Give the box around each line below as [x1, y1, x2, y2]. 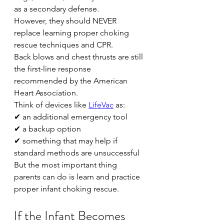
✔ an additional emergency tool [14, 112, 127, 121]
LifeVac [88, 100, 113, 109]
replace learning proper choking [14, 28, 131, 37]
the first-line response [14, 64, 93, 73]
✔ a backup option [14, 124, 81, 133]
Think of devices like [14, 100, 88, 109]
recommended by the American [14, 76, 129, 85]
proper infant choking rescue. [14, 184, 119, 193]
